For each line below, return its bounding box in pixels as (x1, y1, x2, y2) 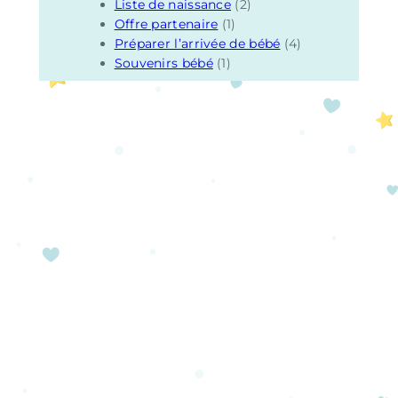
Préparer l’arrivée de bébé (114, 35, 281, 52)
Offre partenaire (114, 15, 219, 32)
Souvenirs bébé (114, 54, 213, 71)
